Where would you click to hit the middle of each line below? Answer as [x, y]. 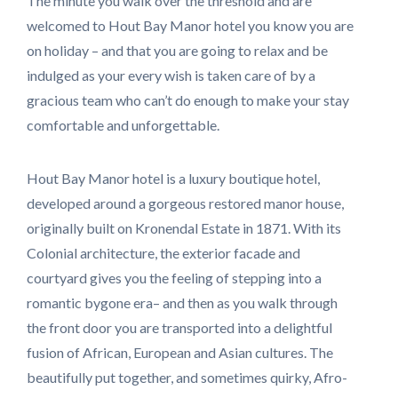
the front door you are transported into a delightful [179, 328]
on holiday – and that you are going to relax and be [177, 51]
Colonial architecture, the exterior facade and [163, 253]
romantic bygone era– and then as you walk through [182, 303]
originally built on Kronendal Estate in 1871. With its [184, 228]
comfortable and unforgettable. [123, 125]
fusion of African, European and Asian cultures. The [180, 353]
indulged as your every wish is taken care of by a [171, 76]
